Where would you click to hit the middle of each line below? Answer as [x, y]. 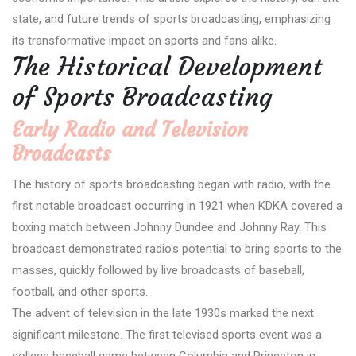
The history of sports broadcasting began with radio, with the [171, 184]
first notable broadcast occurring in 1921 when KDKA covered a [177, 205]
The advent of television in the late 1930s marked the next [163, 313]
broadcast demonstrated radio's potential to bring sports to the [177, 248]
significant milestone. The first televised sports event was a [167, 334]
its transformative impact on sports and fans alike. [144, 40]
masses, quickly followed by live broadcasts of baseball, [158, 270]
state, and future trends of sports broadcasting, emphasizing [171, 19]
